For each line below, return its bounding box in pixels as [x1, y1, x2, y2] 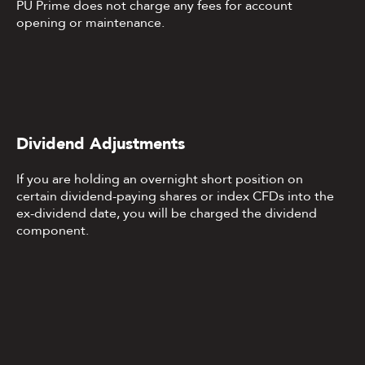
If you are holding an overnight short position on [16, 170, 303, 189]
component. [16, 222, 89, 240]
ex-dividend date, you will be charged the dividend [16, 204, 317, 223]
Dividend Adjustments [16, 133, 185, 156]
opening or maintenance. [16, 14, 165, 33]
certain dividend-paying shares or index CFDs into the [16, 187, 334, 206]
